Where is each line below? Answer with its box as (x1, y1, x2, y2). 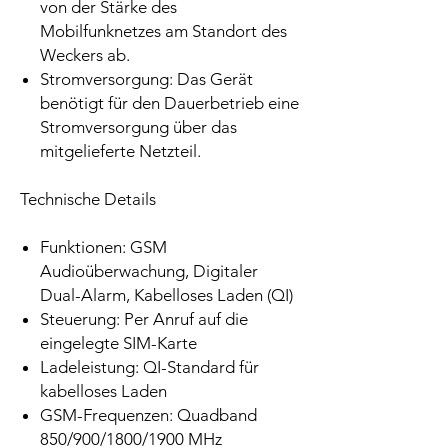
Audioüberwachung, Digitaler (40, 261, 258, 282)
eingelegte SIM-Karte (40, 333, 197, 354)
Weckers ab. (40, 45, 130, 66)
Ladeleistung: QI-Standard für (40, 357, 259, 378)
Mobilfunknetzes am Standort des (40, 21, 287, 42)
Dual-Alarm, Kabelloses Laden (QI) (40, 285, 293, 306)
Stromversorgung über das (40, 117, 237, 138)
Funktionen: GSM (40, 237, 167, 258)
